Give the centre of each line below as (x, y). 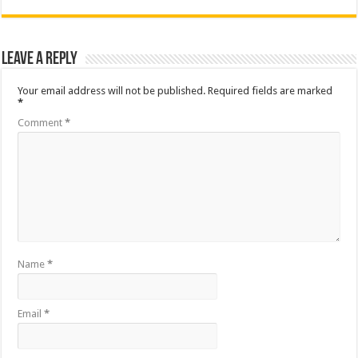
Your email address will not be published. (112, 90)
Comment (42, 122)
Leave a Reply (40, 59)
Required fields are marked (270, 90)
